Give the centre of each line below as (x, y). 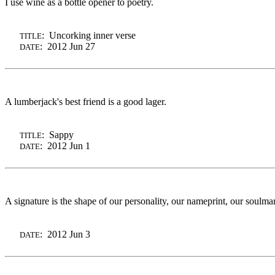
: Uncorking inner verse (89, 35)
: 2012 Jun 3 (65, 234)
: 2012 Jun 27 (68, 46)
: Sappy (58, 134)
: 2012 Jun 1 (65, 145)
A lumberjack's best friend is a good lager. (86, 101)
